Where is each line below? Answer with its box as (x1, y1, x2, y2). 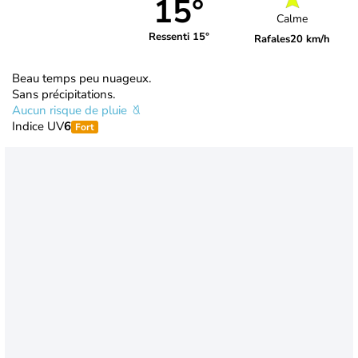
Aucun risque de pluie (12, 101, 130, 118)
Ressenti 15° (148, 30, 209, 45)
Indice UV (12, 117, 64, 134)
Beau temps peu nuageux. (12, 70, 151, 86)
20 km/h (290, 32, 331, 47)
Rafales (254, 32, 291, 47)
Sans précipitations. (12, 86, 115, 102)
